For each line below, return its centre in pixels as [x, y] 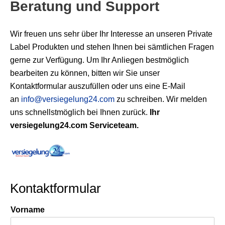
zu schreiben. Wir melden [161, 99]
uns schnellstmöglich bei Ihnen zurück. [80, 112]
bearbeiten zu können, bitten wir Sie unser [85, 73]
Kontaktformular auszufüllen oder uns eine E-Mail [98, 86]
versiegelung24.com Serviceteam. [74, 125]
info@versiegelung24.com [68, 99]
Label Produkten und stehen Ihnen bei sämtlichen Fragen [112, 47]
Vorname [28, 210]
